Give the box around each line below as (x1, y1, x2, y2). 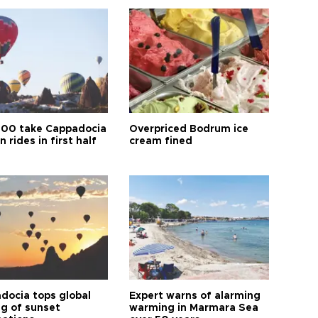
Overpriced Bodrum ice (129, 124, 249, 134)
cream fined (129, 136, 193, 146)
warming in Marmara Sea (129, 303, 259, 313)
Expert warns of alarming (129, 291, 261, 301)
